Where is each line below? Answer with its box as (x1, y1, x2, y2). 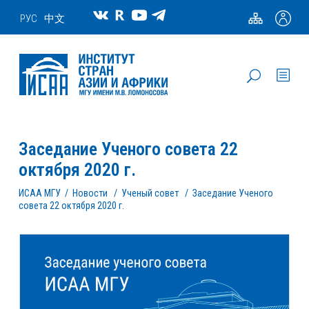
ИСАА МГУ (19, 188, 61, 199)
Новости (72, 188, 108, 199)
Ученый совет (121, 188, 179, 199)
